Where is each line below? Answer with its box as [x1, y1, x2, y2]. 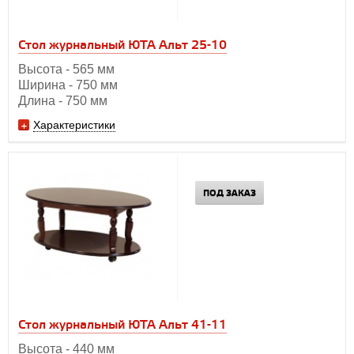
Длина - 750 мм [18, 94, 107, 108]
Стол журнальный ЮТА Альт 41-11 [18, 317, 227, 333]
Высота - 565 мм [18, 62, 115, 77]
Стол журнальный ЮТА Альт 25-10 [18, 38, 227, 54]
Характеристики [33, 119, 115, 132]
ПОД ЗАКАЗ [203, 188, 256, 200]
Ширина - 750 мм [18, 78, 118, 92]
